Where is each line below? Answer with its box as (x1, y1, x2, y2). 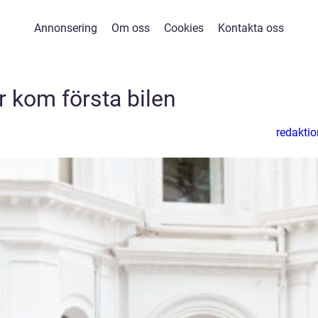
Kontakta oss (217, 21, 284, 35)
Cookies (163, 21, 204, 35)
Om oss (111, 21, 150, 35)
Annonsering (33, 21, 97, 35)
